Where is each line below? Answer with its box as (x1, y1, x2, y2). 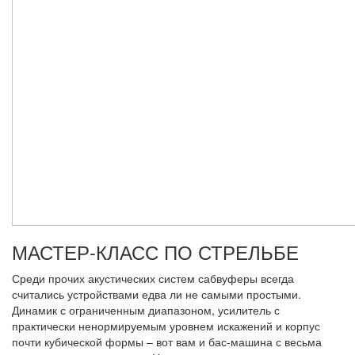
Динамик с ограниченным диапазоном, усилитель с (12, 302, 280, 319)
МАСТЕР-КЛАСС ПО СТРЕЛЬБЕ (12, 238, 299, 266)
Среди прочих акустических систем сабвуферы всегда (12, 270, 294, 287)
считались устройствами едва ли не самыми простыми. (12, 286, 301, 303)
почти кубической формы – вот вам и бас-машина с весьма (12, 334, 322, 350)
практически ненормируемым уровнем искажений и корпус (12, 318, 320, 334)
